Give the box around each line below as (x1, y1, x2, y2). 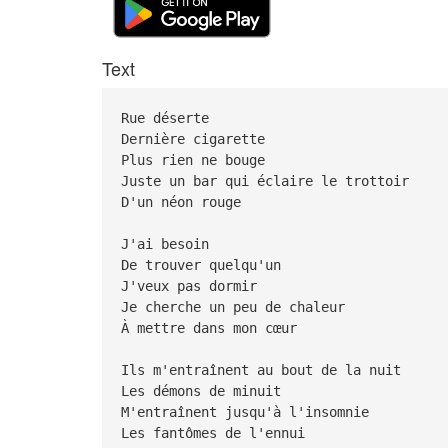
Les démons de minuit (120, 382, 289, 399)
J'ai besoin (120, 235, 217, 252)
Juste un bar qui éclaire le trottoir (120, 172, 417, 189)
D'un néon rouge (120, 193, 249, 210)
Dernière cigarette (120, 130, 273, 147)
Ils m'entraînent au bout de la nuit (120, 361, 409, 378)
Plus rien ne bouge (120, 151, 273, 168)
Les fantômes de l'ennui (120, 424, 313, 441)
